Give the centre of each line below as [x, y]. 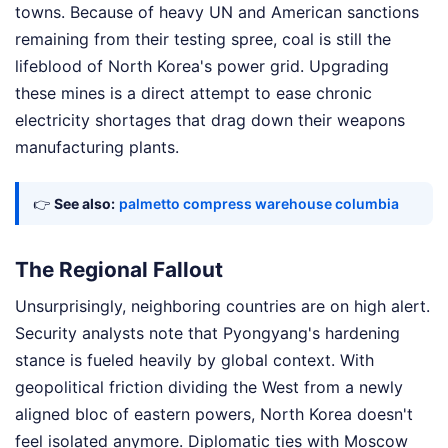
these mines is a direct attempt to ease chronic [193, 92]
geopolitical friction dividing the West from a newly [209, 387]
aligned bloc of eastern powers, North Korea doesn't [214, 414]
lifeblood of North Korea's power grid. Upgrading [202, 65]
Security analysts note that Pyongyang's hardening [207, 333]
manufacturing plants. [97, 146]
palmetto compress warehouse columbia [259, 203]
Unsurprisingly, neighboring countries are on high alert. [222, 306]
